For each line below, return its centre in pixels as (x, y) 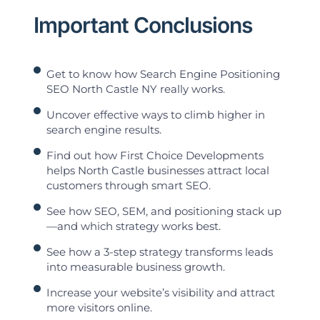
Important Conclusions (142, 25)
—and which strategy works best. (134, 226)
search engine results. (104, 130)
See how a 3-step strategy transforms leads (160, 252)
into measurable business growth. (136, 267)
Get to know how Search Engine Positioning (164, 74)
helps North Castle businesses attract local (158, 171)
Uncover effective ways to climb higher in (156, 115)
